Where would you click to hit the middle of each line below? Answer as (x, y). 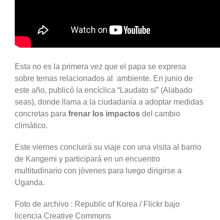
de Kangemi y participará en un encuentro (87, 159)
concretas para (41, 113)
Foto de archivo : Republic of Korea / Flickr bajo (97, 204)
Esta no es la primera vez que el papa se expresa (100, 66)
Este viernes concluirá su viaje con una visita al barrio (108, 147)
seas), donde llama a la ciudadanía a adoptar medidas (109, 102)
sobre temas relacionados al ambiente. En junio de (104, 78)
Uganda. (30, 182)
